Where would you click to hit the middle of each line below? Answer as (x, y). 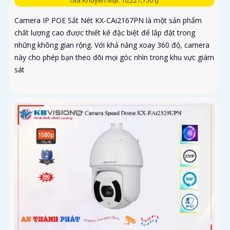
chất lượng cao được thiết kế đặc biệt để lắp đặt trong (105, 32)
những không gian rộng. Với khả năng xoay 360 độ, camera (112, 45)
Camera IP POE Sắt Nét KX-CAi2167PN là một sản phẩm (108, 20)
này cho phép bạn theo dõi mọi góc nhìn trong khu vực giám (114, 57)
